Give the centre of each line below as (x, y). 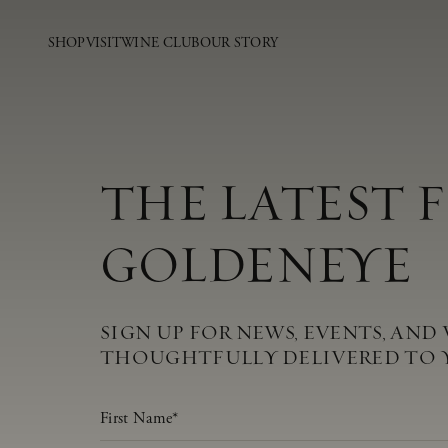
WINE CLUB (160, 42)
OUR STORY (238, 42)
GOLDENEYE (256, 266)
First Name (135, 407)
